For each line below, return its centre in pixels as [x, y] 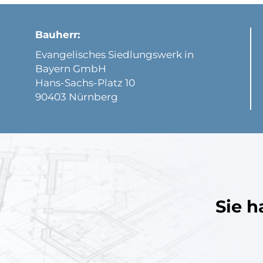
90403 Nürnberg [79, 97]
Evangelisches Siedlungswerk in [114, 55]
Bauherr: [58, 35]
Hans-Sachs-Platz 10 [85, 83]
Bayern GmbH [71, 69]
